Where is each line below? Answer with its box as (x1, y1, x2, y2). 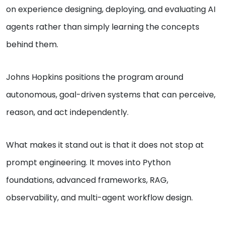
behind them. (6, 39, 58, 51)
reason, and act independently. (6, 106, 131, 119)
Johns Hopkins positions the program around (6, 71, 183, 83)
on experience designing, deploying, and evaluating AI (6, 4, 215, 16)
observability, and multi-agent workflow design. (6, 192, 193, 204)
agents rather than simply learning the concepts (6, 21, 199, 33)
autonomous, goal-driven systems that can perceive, (6, 89, 215, 101)
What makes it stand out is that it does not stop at (6, 139, 204, 151)
